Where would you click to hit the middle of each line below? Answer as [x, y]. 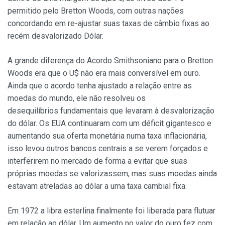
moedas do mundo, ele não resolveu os [77, 98]
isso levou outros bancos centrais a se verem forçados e [108, 149]
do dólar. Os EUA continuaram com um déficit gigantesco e [109, 124]
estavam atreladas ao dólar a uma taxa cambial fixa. [97, 186]
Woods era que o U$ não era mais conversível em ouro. [104, 73]
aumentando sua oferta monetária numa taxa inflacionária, [107, 136]
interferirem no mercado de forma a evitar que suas [97, 161]
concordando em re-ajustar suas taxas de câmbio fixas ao [108, 24]
